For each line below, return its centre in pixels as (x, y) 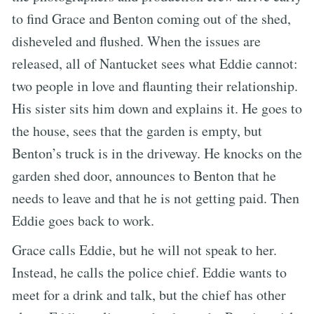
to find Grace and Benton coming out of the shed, (151, 18)
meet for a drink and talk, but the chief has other (149, 294)
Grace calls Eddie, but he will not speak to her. (144, 250)
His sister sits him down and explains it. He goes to (157, 108)
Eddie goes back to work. (83, 220)
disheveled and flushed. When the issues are (136, 41)
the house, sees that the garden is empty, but (137, 130)
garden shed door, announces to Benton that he (144, 175)
